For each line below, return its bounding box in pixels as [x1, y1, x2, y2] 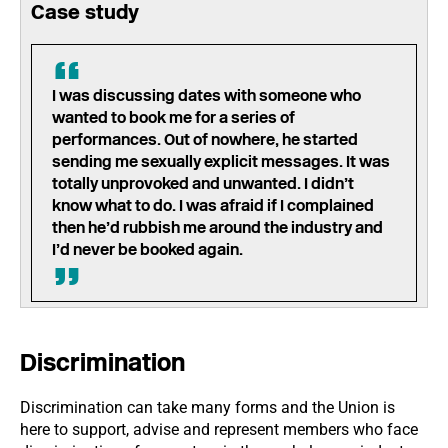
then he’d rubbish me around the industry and [52, 218, 383, 237]
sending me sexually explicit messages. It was [52, 152, 390, 171]
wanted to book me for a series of [52, 108, 295, 127]
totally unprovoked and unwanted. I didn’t [52, 174, 354, 193]
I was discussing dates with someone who [52, 86, 361, 105]
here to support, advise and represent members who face [20, 420, 418, 439]
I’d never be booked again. [52, 240, 243, 259]
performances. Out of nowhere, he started [52, 130, 358, 149]
